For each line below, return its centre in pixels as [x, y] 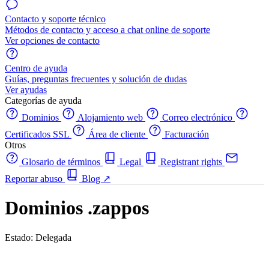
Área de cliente [117, 134]
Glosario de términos [61, 162]
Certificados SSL [38, 134]
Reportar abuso [35, 179]
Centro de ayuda [36, 68]
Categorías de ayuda [43, 101]
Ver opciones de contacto [52, 41]
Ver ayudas [26, 90]
